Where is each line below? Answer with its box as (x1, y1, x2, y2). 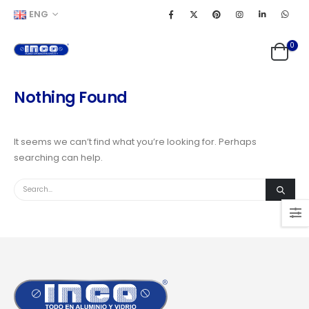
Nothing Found (14, 87, 128, 108)
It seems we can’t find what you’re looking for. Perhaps (14, 135, 257, 148)
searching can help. (14, 151, 103, 164)
